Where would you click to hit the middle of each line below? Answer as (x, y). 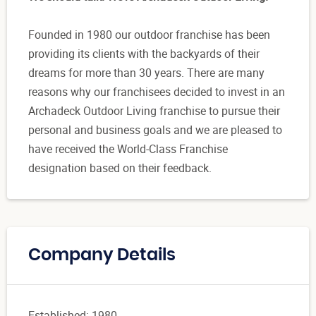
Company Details (102, 256)
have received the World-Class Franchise (128, 149)
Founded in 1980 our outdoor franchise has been (149, 35)
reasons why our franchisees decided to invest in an (157, 92)
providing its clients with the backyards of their (144, 54)
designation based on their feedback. (120, 168)
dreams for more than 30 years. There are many (146, 73)
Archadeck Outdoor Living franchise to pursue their (154, 111)
